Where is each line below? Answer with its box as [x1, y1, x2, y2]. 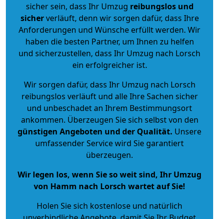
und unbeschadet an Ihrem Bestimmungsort [27, 102, 192, 113]
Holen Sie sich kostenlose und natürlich [37, 200, 182, 211]
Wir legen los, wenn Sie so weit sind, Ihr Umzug [18, 169, 201, 180]
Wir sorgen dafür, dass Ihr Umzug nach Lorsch [23, 79, 196, 90]
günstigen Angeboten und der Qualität [18, 126, 170, 137]
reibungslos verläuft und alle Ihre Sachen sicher [21, 90, 198, 102]
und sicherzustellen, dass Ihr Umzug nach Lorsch [19, 47, 200, 59]
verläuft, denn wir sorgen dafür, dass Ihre [44, 12, 199, 23]
